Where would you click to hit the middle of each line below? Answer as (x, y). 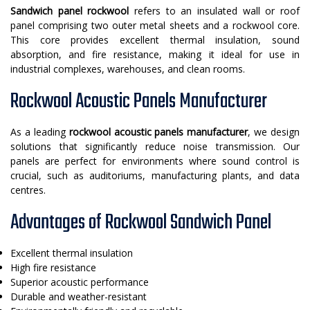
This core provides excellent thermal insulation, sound (155, 40)
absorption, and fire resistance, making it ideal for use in (155, 55)
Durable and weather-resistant (79, 297)
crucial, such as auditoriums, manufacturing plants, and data (155, 176)
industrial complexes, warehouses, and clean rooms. (128, 69)
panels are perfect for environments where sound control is (155, 161)
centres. (28, 190)
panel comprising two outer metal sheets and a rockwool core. (155, 26)
